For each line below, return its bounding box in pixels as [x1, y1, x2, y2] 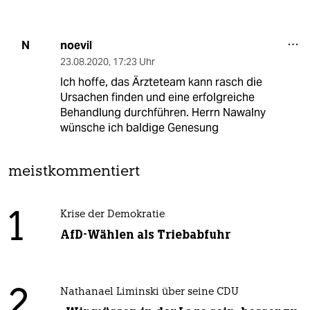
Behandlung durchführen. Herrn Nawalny [60, 104, 266, 120]
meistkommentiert [8, 164, 140, 179]
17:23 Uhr [112, 55, 155, 68]
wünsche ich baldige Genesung [60, 120, 219, 135]
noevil [60, 37, 92, 53]
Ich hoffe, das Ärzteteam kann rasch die [60, 74, 262, 89]
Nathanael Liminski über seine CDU [60, 286, 239, 298]
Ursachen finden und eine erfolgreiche [60, 89, 255, 104]
